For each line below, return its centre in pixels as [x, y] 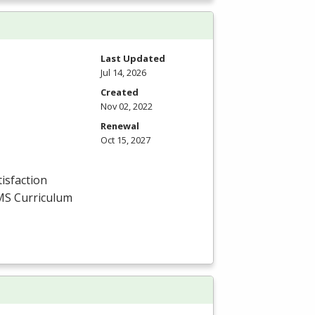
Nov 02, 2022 [127, 106]
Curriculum [42, 198]
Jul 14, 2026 [123, 72]
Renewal [120, 126]
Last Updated [133, 58]
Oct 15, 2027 [126, 140]
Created [120, 92]
